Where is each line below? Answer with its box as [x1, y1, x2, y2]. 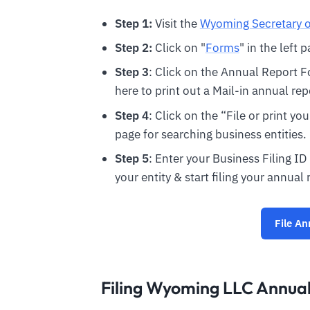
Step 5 [114, 150, 149, 166]
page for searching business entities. [114, 126, 307, 142]
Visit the [152, 15, 200, 31]
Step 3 [114, 64, 149, 80]
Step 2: [114, 40, 152, 56]
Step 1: [114, 15, 152, 31]
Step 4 [114, 107, 149, 123]
